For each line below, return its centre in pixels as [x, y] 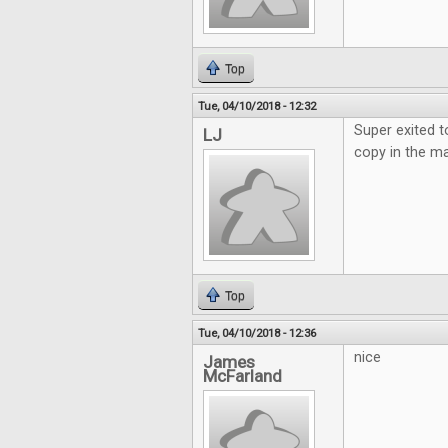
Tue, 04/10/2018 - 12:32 [257, 106]
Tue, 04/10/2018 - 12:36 [257, 333]
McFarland [242, 376]
